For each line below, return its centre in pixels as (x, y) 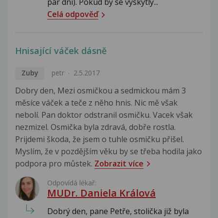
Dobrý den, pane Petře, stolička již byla (118, 211)
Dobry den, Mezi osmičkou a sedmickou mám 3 (100, 90)
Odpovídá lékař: (72, 182)
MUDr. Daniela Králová (101, 193)
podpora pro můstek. (55, 163)
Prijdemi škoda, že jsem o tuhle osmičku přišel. (100, 139)
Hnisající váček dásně (61, 51)
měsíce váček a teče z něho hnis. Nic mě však (96, 102)
